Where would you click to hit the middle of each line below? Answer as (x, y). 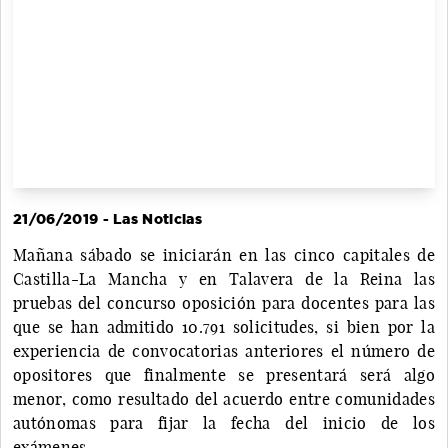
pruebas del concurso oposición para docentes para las (224, 302)
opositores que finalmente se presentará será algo (224, 374)
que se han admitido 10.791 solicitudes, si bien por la (224, 326)
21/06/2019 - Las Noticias (107, 218)
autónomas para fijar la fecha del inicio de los (224, 422)
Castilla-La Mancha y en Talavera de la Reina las (224, 278)
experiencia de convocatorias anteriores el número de (224, 350)
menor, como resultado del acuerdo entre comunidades (224, 398)
